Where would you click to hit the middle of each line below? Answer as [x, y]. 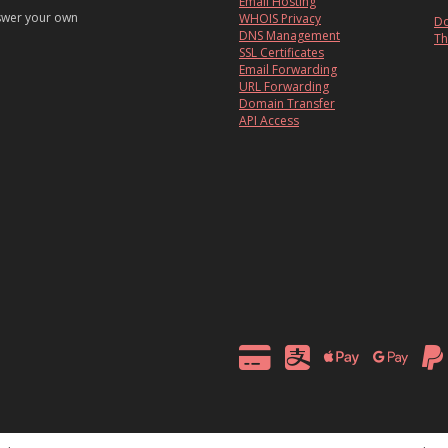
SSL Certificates [281, 53]
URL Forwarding [284, 87]
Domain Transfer [287, 104]
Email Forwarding [288, 70]
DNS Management [289, 36]
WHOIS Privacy [280, 19]
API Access [269, 121]
